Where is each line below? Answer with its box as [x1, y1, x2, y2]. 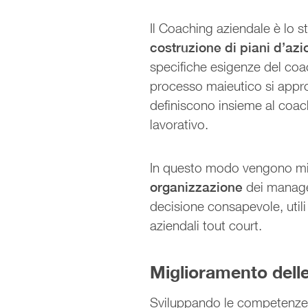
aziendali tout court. [150, 217, 263, 233]
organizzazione [150, 179, 247, 195]
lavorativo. [150, 116, 209, 132]
